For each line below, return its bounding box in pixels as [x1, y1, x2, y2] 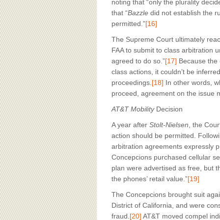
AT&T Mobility [111, 105, 154, 113]
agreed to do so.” [111, 57, 165, 65]
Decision [154, 105, 183, 113]
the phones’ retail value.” [111, 175, 188, 183]
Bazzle [128, 9, 148, 17]
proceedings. [111, 79, 152, 86]
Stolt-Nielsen [149, 121, 189, 129]
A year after [111, 121, 149, 129]
